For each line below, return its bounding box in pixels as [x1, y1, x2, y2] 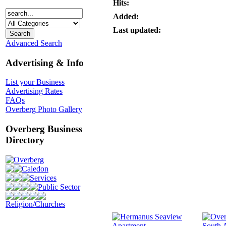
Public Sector [38, 182, 80, 191]
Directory [6, 135, 44, 146]
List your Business [6, 78, 65, 87]
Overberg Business [6, 124, 82, 135]
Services [30, 173, 56, 182]
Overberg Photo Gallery [6, 105, 82, 114]
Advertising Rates [6, 87, 63, 96]
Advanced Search [6, 38, 62, 47]
